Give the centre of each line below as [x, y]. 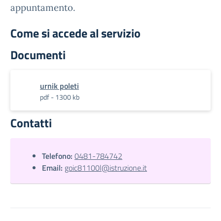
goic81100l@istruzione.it [106, 168]
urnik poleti [59, 86]
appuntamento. [43, 7]
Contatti [31, 123]
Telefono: [57, 156]
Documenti [38, 55]
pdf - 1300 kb [60, 97]
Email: [52, 168]
